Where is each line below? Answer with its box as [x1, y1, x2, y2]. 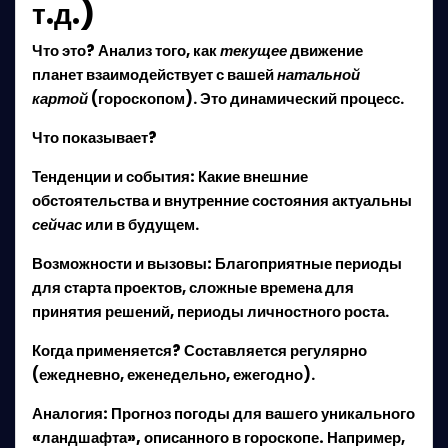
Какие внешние [195, 166, 308, 187]
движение [287, 40, 363, 61]
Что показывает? [32, 127, 157, 148]
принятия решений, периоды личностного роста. [32, 301, 389, 322]
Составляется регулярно [181, 340, 367, 361]
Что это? [32, 40, 95, 61]
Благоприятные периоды [212, 253, 402, 274]
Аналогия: [32, 403, 108, 424]
